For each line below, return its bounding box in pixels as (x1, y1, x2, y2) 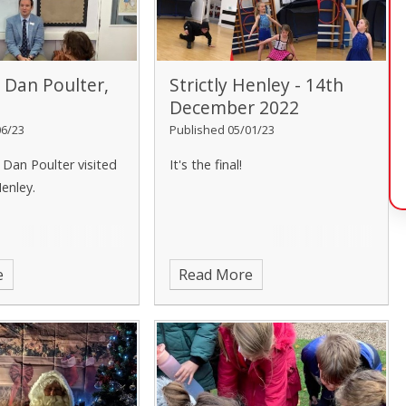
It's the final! (169, 156, 246, 174)
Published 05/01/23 (169, 121, 275, 139)
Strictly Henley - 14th (169, 72, 343, 98)
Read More (179, 265, 254, 285)
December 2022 (169, 95, 299, 121)
